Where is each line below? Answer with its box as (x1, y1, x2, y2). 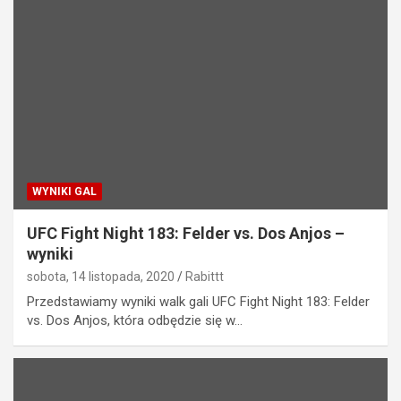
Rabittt (185, 269, 224, 284)
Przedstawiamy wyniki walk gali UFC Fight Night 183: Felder (27, 293, 370, 310)
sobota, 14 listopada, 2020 (27, 269, 175, 284)
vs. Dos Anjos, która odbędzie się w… (27, 311, 243, 328)
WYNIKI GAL (32, 184, 97, 198)
